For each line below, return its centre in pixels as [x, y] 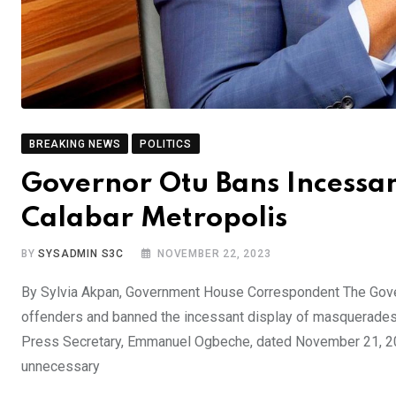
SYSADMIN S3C [81, 253]
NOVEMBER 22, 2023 [214, 253]
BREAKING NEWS [75, 144]
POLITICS [166, 144]
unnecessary [61, 366]
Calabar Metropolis [154, 218]
